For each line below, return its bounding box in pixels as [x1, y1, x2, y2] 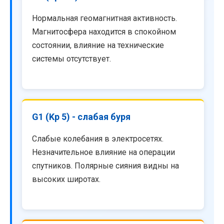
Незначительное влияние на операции [32, 147, 175, 157]
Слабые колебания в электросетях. [32, 133, 163, 143]
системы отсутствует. [32, 53, 111, 63]
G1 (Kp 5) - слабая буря [32, 111, 130, 122]
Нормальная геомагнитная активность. [32, 13, 177, 23]
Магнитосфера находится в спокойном [32, 26, 176, 36]
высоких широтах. [32, 174, 100, 184]
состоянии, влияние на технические [32, 40, 164, 50]
